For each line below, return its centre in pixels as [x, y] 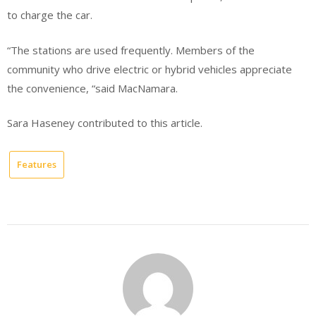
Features [37, 164]
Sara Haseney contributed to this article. [105, 123]
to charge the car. [50, 15]
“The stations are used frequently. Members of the [131, 50]
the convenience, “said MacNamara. [92, 88]
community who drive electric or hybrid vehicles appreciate [150, 69]
